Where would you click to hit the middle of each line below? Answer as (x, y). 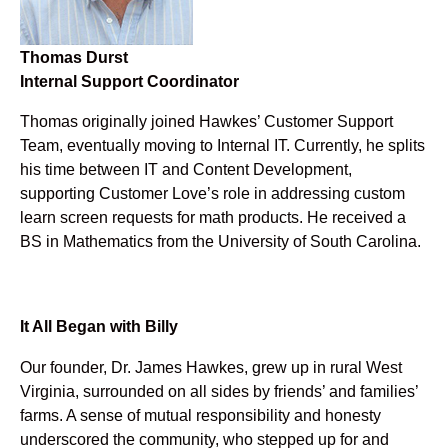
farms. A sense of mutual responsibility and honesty (200, 414)
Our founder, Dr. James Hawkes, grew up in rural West (211, 366)
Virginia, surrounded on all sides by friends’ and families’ (219, 390)
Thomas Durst (74, 57)
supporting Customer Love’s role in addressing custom (212, 193)
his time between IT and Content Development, (186, 169)
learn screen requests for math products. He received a (213, 217)
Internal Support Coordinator (129, 81)
